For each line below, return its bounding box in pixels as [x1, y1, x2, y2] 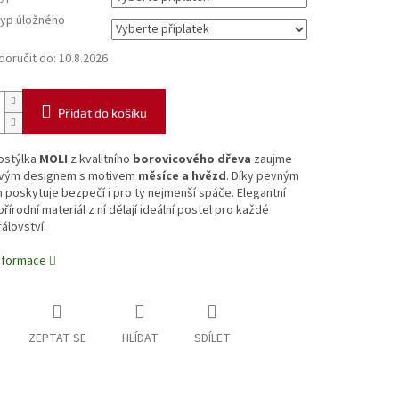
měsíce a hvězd [137, 167, 226, 186]
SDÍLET [193, 330, 231, 348]
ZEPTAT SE [28, 330, 86, 348]
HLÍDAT [121, 330, 159, 348]
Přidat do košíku [57, 105, 147, 121]
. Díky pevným [225, 167, 299, 186]
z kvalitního [67, 151, 133, 169]
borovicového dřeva [132, 151, 251, 169]
